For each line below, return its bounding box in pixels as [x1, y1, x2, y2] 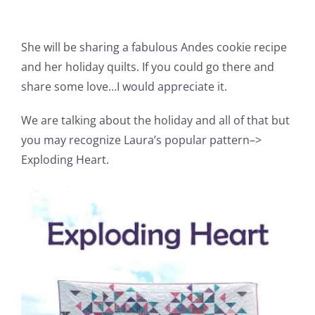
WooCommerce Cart [17, 143, 125, 160]
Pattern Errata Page [17, 4, 122, 20]
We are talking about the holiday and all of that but [20, 112, 290, 128]
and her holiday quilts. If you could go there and [20, 58, 274, 75]
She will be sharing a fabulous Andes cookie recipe [20, 39, 287, 55]
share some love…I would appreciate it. [20, 78, 227, 94]
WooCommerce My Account [17, 190, 165, 206]
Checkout [17, 97, 67, 113]
